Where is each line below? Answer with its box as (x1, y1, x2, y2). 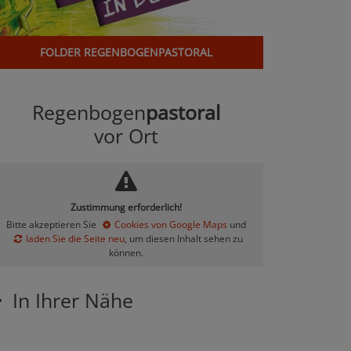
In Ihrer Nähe (13, 287, 133, 314)
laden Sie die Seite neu (25, 232, 125, 246)
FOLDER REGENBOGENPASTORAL (40, 45, 212, 60)
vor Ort (94, 122, 158, 150)
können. (109, 246, 143, 260)
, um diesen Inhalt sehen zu (124, 232, 243, 246)
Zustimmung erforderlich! (71, 201, 182, 215)
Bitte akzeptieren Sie (6, 218, 99, 232)
